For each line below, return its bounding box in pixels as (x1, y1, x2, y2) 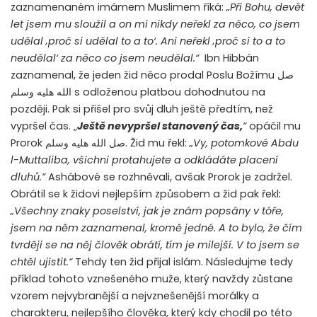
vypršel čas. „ (11, 119, 77, 134)
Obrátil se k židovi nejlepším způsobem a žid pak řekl (11, 187, 279, 202)
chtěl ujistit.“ (11, 255, 75, 270)
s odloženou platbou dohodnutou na (74, 85, 265, 100)
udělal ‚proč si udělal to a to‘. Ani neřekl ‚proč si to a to (11, 34, 285, 49)
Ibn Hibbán (202, 51, 259, 66)
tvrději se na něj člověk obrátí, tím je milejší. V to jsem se (11, 238, 299, 253)
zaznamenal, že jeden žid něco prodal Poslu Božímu (11, 68, 275, 83)
